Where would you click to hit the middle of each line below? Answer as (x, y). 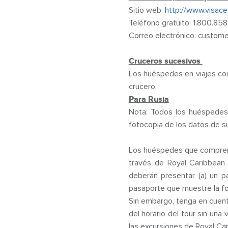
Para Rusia (149, 99)
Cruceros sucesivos (165, 61)
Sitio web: (147, 10)
